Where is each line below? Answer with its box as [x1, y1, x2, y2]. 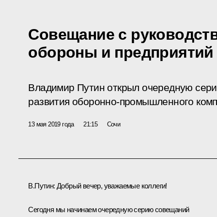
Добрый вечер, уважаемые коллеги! [57, 181, 167, 190]
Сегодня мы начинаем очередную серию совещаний [28, 205, 189, 214]
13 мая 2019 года [28, 120, 74, 128]
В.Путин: [28, 181, 57, 190]
